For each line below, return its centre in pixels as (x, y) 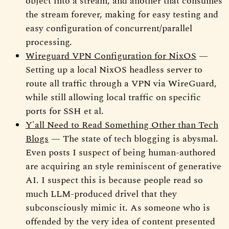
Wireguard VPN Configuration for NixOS (111, 56)
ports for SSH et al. (65, 111)
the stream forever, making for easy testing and (122, 14)
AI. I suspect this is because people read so (114, 180)
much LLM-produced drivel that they (101, 194)
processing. (49, 42)
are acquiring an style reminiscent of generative (123, 166)
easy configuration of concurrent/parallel (109, 28)
